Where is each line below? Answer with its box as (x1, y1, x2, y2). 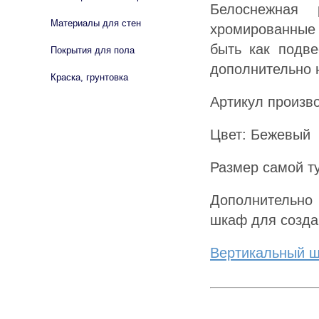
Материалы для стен (51, 18, 141, 28)
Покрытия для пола (51, 45, 135, 56)
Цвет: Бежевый (210, 126, 310, 142)
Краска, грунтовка (51, 72, 128, 83)
